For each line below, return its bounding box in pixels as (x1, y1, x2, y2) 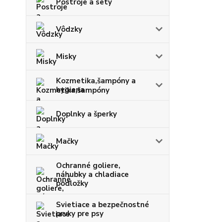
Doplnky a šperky (56, 109, 117, 119)
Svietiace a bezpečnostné (56, 200, 149, 210)
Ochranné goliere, (56, 161, 120, 170)
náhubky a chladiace (56, 169, 129, 179)
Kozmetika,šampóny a (56, 76, 136, 86)
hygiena (56, 85, 85, 95)
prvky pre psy (56, 209, 104, 219)
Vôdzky (56, 24, 82, 34)
